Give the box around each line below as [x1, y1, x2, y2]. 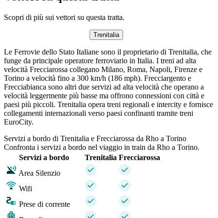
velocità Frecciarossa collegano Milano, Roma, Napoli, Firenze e [4, 65, 202, 73]
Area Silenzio [18, 168, 60, 177]
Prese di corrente [19, 200, 70, 208]
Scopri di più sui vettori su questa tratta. [4, 13, 125, 21]
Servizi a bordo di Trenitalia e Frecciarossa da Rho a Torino [4, 134, 186, 143]
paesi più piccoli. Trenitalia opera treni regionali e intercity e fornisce [4, 100, 213, 109]
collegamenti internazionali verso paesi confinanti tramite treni [4, 109, 193, 117]
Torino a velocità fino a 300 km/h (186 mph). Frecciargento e [4, 73, 191, 82]
